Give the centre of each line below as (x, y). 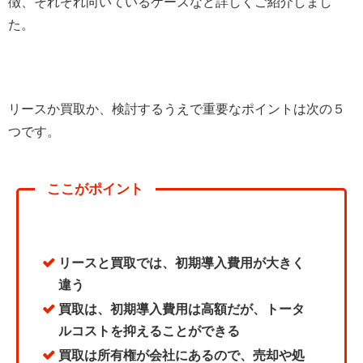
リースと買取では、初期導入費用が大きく (182, 263)
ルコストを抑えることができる (149, 331)
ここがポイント (95, 189)
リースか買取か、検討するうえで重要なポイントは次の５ (177, 109)
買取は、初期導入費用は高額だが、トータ (182, 309)
